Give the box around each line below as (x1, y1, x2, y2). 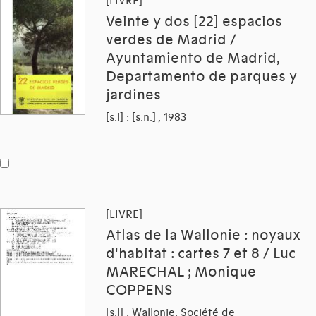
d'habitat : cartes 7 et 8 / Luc (106, 245, 296, 263)
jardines (106, 87, 161, 104)
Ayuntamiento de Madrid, (106, 50, 280, 68)
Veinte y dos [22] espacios (106, 13, 282, 31)
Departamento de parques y (106, 68, 297, 86)
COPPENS (106, 282, 172, 300)
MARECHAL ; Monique (106, 264, 256, 281)
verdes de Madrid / (106, 32, 236, 49)
